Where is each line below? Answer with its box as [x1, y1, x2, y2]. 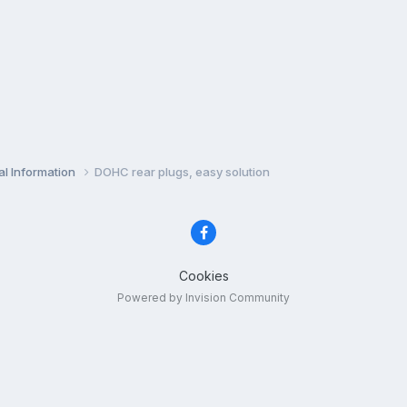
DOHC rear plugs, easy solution [94, 164, 271, 179]
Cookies [178, 268, 229, 284]
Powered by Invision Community [117, 291, 290, 305]
